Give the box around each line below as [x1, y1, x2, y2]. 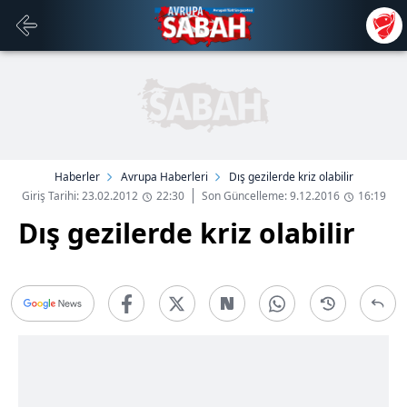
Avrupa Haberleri [120, 169, 208, 184]
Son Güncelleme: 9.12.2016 [201, 188, 340, 203]
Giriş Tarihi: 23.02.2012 [21, 188, 138, 203]
